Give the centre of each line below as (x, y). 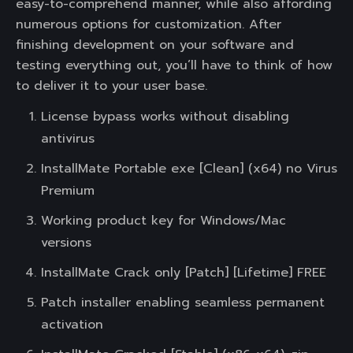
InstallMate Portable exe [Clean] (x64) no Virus (189, 169)
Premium (68, 191)
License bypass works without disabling (165, 117)
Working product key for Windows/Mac (163, 221)
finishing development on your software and (155, 45)
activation (72, 325)
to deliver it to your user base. (111, 86)
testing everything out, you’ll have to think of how (174, 65)
